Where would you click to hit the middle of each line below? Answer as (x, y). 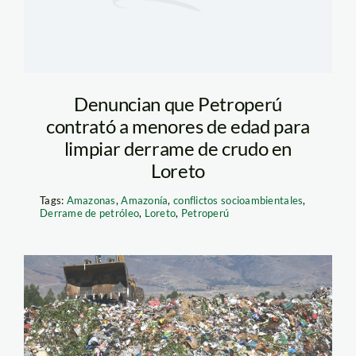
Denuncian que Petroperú (178, 103)
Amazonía (145, 200)
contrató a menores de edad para (178, 126)
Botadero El (117, 310)
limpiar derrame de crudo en (178, 148)
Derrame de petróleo (89, 213)
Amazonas (91, 200)
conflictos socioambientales (238, 200)
